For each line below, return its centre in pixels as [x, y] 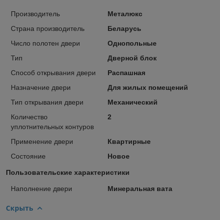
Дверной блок [132, 58]
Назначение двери [41, 87]
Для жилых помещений [148, 87]
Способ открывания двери [53, 72]
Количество [29, 117]
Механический [132, 102]
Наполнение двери [41, 188]
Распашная [126, 72]
